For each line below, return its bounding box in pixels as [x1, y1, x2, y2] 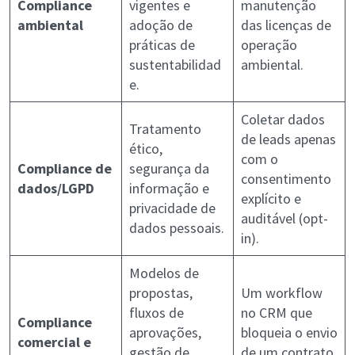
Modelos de [129, 263, 199, 282]
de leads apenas [241, 129, 336, 148]
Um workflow [241, 283, 323, 302]
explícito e [241, 189, 301, 208]
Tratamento [129, 119, 201, 138]
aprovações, [129, 323, 201, 342]
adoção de [129, 15, 193, 34]
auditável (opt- [241, 208, 328, 227]
